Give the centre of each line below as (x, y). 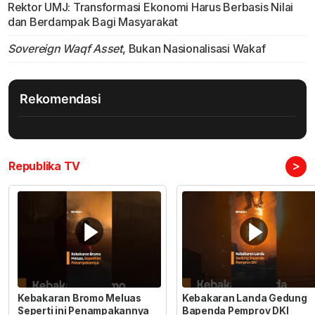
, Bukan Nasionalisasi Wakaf (194, 49)
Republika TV (45, 166)
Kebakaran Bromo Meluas (79, 298)
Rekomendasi (60, 99)
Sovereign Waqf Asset (65, 49)
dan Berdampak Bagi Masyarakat (92, 22)
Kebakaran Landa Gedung (244, 298)
